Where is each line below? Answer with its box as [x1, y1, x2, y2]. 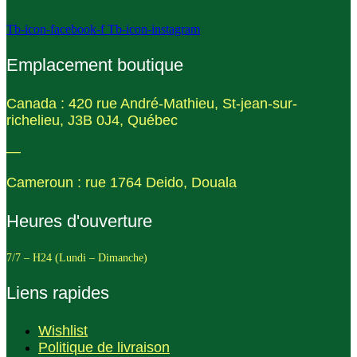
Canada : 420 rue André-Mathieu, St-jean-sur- [6, 96, 297, 112]
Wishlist [38, 323, 88, 339]
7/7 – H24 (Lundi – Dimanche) [6, 251, 151, 264]
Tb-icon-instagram [108, 22, 200, 37]
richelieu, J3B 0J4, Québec [6, 112, 178, 129]
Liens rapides [6, 283, 109, 304]
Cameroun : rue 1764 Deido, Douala [6, 174, 237, 190]
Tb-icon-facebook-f [6, 22, 104, 37]
